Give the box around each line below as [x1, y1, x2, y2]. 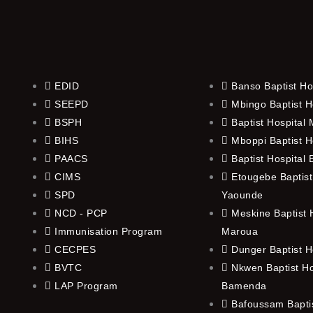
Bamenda [221, 279, 267, 291]
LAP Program [54, 279, 118, 291]
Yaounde [221, 189, 263, 201]
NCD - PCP [54, 207, 108, 219]
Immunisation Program [54, 225, 162, 237]
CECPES [54, 243, 96, 255]
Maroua [221, 225, 258, 237]
